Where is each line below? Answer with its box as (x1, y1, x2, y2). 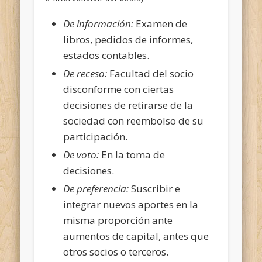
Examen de (133, 16, 188, 30)
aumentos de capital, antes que (63, 229, 209, 243)
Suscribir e (129, 181, 181, 195)
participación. (63, 129, 128, 143)
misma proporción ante (63, 213, 173, 227)
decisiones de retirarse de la (63, 98, 194, 112)
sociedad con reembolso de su (63, 113, 204, 127)
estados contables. (63, 48, 150, 62)
